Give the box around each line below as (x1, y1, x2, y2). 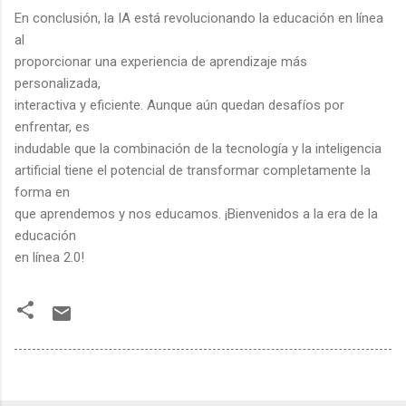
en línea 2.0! (14, 248, 84, 266)
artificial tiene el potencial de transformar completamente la (14, 161, 371, 179)
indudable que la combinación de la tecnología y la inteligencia (14, 140, 382, 157)
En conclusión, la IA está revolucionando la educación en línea (14, 9, 383, 26)
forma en (14, 183, 70, 200)
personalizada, (14, 74, 101, 92)
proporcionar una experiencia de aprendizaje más (14, 53, 307, 70)
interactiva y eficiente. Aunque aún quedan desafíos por (14, 96, 344, 113)
